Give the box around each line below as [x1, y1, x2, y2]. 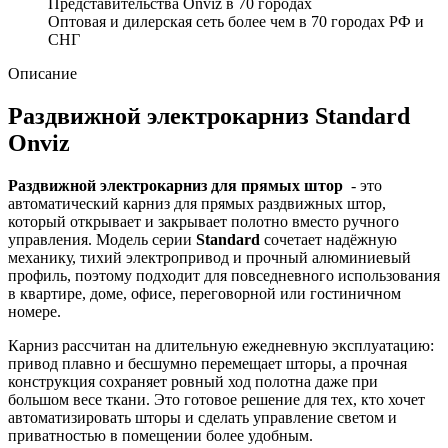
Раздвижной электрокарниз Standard [8, 102, 410, 129]
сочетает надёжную [260, 230, 397, 248]
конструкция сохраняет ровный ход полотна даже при [8, 372, 378, 390]
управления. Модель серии [8, 230, 196, 248]
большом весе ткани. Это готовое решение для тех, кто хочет [8, 390, 425, 408]
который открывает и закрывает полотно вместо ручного [8, 212, 399, 230]
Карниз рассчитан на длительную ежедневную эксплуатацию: [8, 336, 434, 354]
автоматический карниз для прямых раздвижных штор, [8, 194, 386, 212]
